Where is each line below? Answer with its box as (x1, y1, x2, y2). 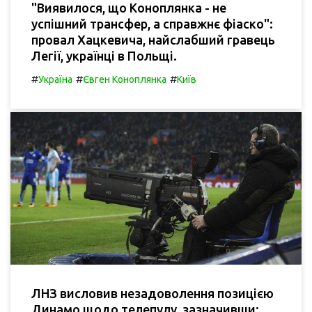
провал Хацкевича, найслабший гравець (31, 32, 275, 47)
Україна (38, 73, 72, 85)
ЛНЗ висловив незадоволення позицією (31, 286, 274, 300)
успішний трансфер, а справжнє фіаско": (31, 16, 273, 31)
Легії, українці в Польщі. (31, 48, 177, 63)
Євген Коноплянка (83, 73, 166, 85)
